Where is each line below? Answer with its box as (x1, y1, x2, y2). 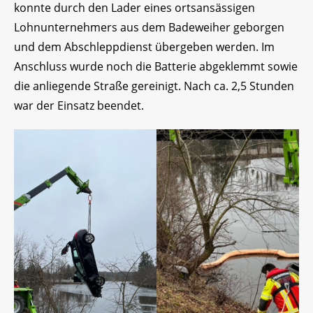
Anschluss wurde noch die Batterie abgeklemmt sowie (14, 59, 298, 75)
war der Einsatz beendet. (14, 98, 144, 114)
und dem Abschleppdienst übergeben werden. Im (14, 39, 275, 55)
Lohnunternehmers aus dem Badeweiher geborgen (14, 20, 284, 36)
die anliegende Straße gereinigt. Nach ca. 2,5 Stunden (14, 78, 294, 94)
